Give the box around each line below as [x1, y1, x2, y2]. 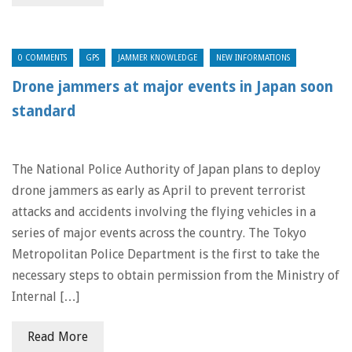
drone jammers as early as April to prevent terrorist [12, 183, 306, 198]
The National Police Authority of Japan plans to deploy [12, 162, 321, 177]
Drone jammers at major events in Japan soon [12, 79, 333, 95]
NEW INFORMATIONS [216, 53, 290, 62]
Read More [27, 329, 88, 344]
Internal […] [12, 289, 79, 304]
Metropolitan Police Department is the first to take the [12, 247, 320, 262]
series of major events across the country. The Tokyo [12, 225, 306, 240]
